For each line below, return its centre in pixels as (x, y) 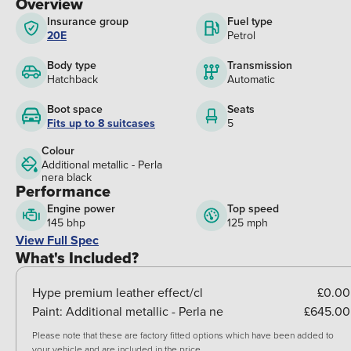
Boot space (75, 109)
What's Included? (77, 258)
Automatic (251, 80)
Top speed (253, 209)
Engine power (81, 209)
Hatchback (72, 80)
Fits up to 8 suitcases (101, 123)
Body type (72, 65)
